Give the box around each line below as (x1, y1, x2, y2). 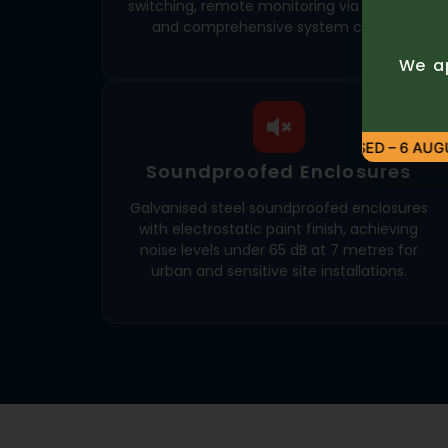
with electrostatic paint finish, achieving (139, 218, 419, 239)
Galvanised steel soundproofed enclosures (129, 197, 428, 218)
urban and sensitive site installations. (150, 260, 407, 281)
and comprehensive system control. (151, 16, 406, 37)
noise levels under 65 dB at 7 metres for (139, 239, 418, 260)
